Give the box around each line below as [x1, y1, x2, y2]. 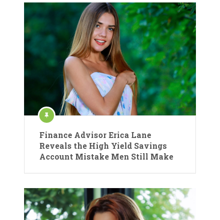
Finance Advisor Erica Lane [39, 129, 151, 140]
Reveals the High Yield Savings [39, 140, 167, 151]
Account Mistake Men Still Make [39, 151, 173, 162]
